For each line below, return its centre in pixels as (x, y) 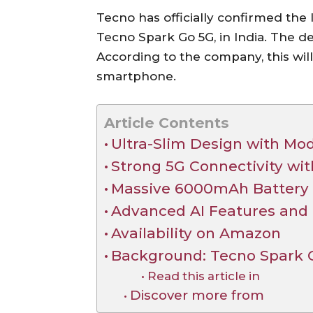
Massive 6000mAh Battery (210, 188)
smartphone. (136, 76)
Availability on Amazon (196, 233)
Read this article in (203, 276)
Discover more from (197, 295)
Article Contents (167, 122)
